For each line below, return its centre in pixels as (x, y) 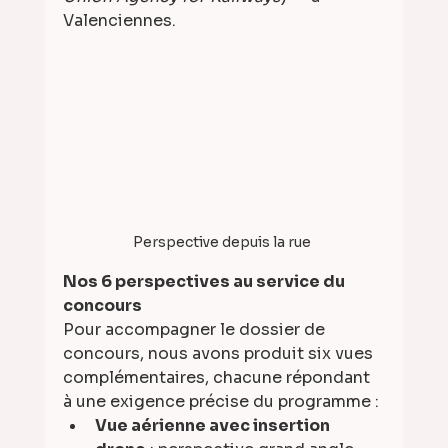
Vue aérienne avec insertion (213, 426)
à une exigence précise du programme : (220, 402)
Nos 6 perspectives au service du (205, 282)
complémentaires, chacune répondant (218, 378)
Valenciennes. (119, 20)
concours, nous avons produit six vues (219, 354)
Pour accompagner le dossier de (195, 330)
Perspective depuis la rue (224, 242)
